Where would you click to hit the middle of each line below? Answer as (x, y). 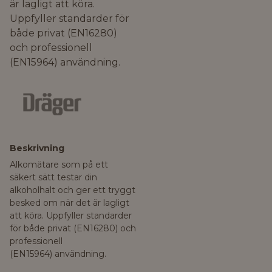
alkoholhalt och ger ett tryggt (73, 190)
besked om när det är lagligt (70, 203)
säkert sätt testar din (53, 178)
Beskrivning (37, 148)
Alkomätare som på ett (59, 165)
